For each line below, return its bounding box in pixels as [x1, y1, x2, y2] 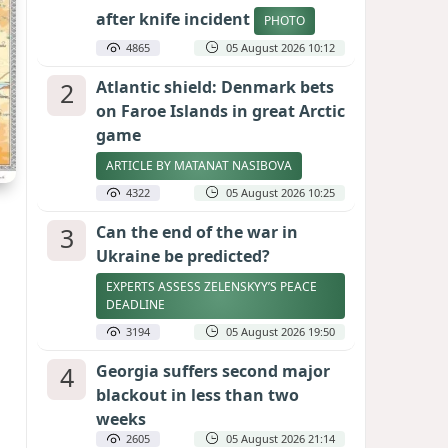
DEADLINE [106, 296, 165, 313]
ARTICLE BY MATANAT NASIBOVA [106, 157, 292, 174]
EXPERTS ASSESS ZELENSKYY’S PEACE [106, 278, 317, 295]
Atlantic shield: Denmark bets [96, 76, 334, 98]
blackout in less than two [96, 384, 299, 406]
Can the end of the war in [96, 221, 298, 243]
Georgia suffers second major [96, 360, 330, 382]
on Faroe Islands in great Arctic [96, 100, 345, 122]
